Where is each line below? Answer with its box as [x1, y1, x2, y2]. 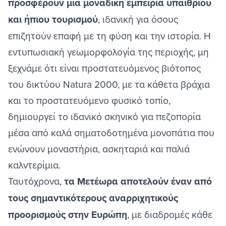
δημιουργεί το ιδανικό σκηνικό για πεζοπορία [8, 109, 201, 124]
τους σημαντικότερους [8, 191, 106, 206]
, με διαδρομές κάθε [127, 207, 212, 221]
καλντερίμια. [8, 158, 63, 172]
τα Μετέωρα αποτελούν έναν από [64, 174, 212, 189]
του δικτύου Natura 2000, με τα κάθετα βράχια [8, 77, 210, 91]
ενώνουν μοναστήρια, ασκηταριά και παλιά [8, 142, 190, 156]
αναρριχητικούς [106, 191, 178, 206]
